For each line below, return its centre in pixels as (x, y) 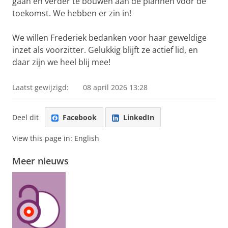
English (87, 138)
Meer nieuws (40, 161)
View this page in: (43, 138)
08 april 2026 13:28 (115, 87)
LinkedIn (139, 117)
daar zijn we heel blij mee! (61, 62)
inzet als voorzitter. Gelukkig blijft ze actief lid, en (105, 50)
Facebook (80, 117)
